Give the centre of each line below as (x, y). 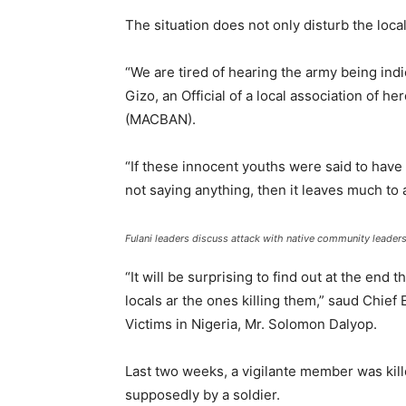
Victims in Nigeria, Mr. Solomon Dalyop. (251, 324)
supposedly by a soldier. (203, 395)
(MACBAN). (160, 120)
